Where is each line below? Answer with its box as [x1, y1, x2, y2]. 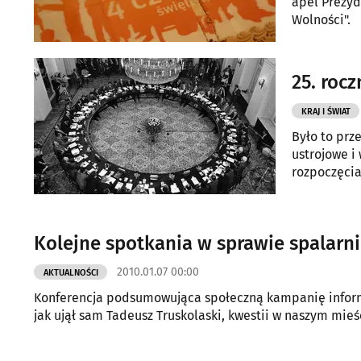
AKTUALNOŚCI [43, 268, 98, 278]
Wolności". [292, 12, 351, 27]
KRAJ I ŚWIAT [301, 106, 351, 117]
